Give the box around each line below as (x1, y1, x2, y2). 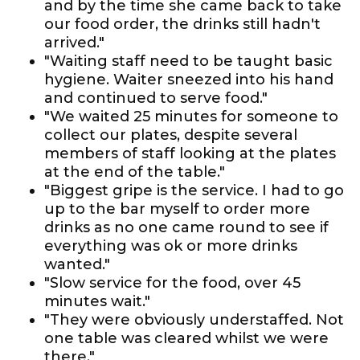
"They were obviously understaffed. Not (44, 311, 344, 329)
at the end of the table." (44, 163, 225, 181)
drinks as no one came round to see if (44, 219, 329, 236)
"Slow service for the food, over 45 (44, 274, 301, 292)
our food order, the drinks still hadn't (44, 15, 321, 33)
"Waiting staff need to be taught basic (44, 52, 333, 70)
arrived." (44, 34, 104, 51)
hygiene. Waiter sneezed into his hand (44, 71, 333, 88)
